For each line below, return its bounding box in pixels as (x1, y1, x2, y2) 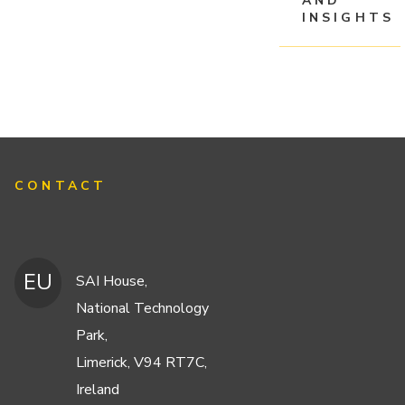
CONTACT (14, 177, 108, 195)
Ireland (76, 380, 120, 400)
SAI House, (76, 271, 148, 292)
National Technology (76, 298, 210, 319)
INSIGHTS (301, 8, 395, 26)
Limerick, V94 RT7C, (76, 353, 208, 373)
